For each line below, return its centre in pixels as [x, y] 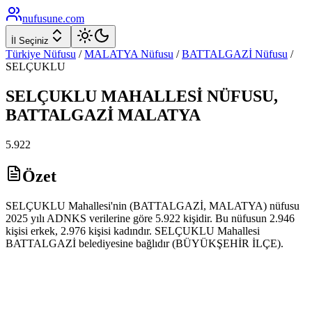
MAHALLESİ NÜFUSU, [187, 96]
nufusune [42, 18]
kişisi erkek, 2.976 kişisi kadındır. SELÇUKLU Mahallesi [133, 231]
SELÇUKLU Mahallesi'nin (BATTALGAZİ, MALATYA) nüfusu [153, 205]
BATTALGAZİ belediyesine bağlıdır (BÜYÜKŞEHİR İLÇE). [145, 243]
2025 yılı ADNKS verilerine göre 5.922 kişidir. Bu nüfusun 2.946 [150, 218]
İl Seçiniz [30, 41]
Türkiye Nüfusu [41, 54]
